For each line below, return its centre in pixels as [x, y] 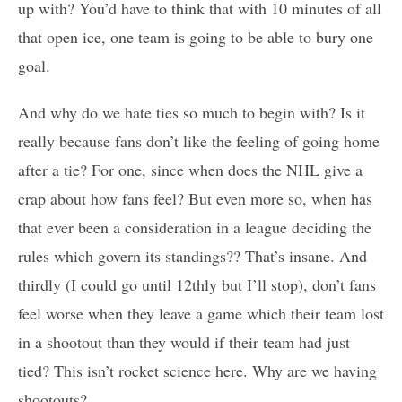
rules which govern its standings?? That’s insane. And [192, 256]
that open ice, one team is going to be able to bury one [196, 37]
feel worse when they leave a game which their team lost [201, 314]
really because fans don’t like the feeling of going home [199, 141]
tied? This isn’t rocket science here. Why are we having [197, 371]
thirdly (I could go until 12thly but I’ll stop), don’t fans [197, 285]
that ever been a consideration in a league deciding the [195, 227]
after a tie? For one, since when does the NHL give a [190, 170]
